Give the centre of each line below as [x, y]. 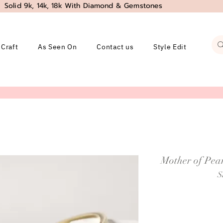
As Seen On [57, 47]
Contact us [115, 47]
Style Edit [170, 47]
